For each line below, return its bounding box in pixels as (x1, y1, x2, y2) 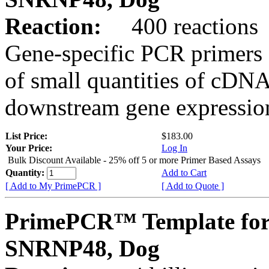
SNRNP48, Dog (5, 235, 160, 261)
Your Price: (5, 142, 52, 153)
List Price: (5, 130, 50, 141)
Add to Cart (162, 167, 207, 178)
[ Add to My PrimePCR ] (5, 180, 101, 191)
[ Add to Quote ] (162, 180, 224, 191)
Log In (162, 142, 187, 153)
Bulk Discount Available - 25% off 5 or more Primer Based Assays (8, 154, 261, 165)
